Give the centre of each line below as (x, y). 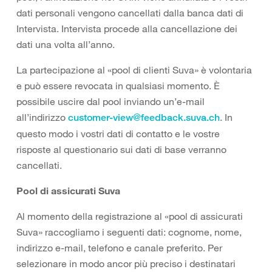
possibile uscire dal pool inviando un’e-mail (110, 101)
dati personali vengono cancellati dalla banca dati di (130, 13)
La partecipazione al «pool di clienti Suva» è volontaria (134, 70)
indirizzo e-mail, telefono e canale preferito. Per (119, 248)
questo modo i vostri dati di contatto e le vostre (118, 134)
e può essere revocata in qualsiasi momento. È (118, 86)
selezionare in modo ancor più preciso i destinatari (126, 263)
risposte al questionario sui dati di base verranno (121, 149)
